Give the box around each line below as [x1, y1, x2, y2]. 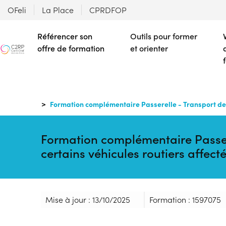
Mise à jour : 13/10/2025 [45, 194, 130, 205]
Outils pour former [130, 31, 197, 41]
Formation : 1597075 [149, 194, 221, 205]
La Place [42, 5, 74, 15]
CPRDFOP [89, 5, 127, 15]
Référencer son [37, 31, 92, 41]
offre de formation [37, 43, 104, 53]
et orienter [130, 43, 168, 53]
